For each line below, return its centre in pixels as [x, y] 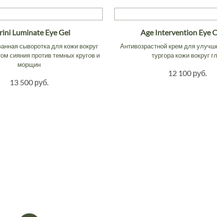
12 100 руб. [188, 73]
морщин [29, 64]
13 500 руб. [29, 82]
